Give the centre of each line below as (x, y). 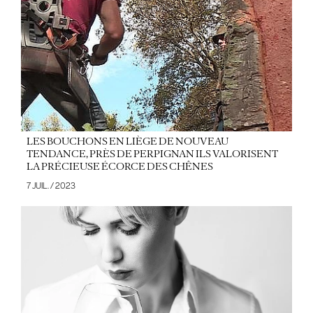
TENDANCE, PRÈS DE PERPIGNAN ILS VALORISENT (152, 154)
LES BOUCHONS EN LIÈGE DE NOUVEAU (127, 141)
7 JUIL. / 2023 (51, 186)
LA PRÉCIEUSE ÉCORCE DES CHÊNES (119, 167)
